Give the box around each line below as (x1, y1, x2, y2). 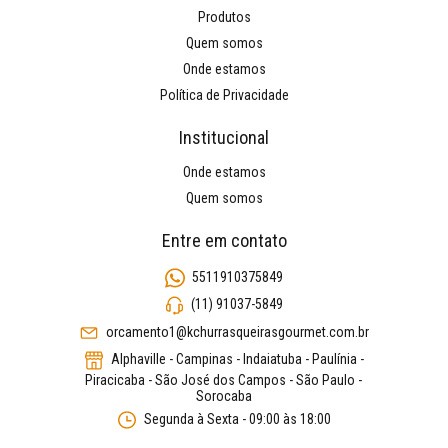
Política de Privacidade (159, 87, 289, 103)
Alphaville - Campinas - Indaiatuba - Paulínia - (107, 351, 364, 368)
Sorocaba (195, 387, 252, 404)
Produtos (197, 9, 251, 25)
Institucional (179, 127, 269, 148)
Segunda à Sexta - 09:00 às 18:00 (140, 410, 331, 427)
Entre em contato (161, 230, 287, 251)
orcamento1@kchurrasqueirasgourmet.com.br (105, 324, 369, 341)
